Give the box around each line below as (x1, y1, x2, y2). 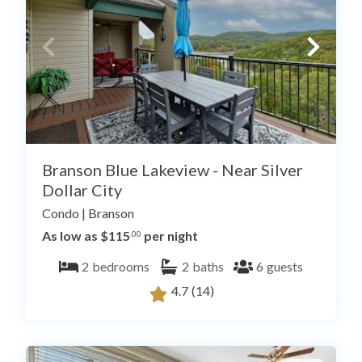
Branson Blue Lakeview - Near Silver (42, 160, 303, 180)
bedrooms (92, 259, 149, 275)
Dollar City (42, 180, 122, 200)
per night (141, 228, 198, 244)
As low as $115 (42, 228, 130, 244)
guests (267, 259, 303, 275)
